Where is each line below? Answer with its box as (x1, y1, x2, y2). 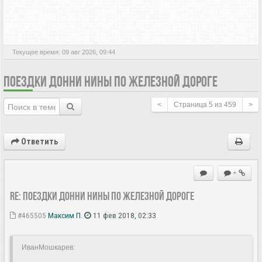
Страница (174, 100, 209, 109)
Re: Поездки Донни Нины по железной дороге (10, 189, 194, 202)
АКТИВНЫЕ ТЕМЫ (29, 13, 94, 25)
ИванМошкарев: (22, 243, 75, 251)
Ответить (19, 136, 58, 146)
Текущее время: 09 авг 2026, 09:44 (12, 48, 115, 56)
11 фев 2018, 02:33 (91, 210, 156, 220)
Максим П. (48, 210, 82, 220)
